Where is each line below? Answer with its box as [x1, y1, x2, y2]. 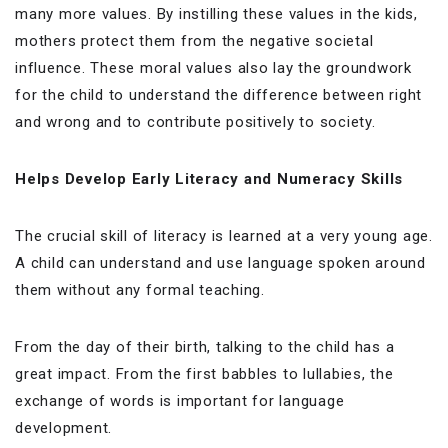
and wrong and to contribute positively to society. [15, 112, 376, 131]
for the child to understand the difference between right [15, 85, 422, 104]
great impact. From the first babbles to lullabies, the [15, 364, 394, 383]
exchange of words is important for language [15, 391, 345, 410]
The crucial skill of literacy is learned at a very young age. [15, 226, 433, 245]
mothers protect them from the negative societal [15, 31, 374, 50]
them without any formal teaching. [15, 280, 270, 299]
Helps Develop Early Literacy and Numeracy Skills [15, 169, 403, 188]
